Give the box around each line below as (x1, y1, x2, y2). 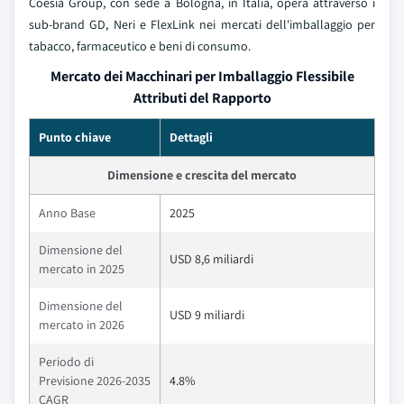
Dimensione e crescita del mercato (107, 167, 297, 184)
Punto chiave (39, 129, 111, 146)
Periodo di (39, 353, 94, 371)
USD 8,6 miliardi (170, 251, 253, 268)
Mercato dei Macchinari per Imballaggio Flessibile (50, 67, 354, 87)
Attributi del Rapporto (133, 88, 271, 108)
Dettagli (170, 129, 213, 146)
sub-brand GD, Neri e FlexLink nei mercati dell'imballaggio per (29, 16, 375, 33)
